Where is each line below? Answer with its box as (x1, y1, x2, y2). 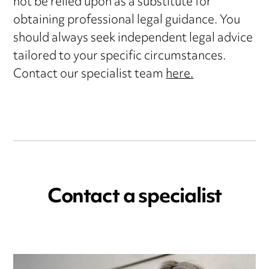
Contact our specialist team (13, 62, 166, 88)
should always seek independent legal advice (13, 26, 253, 52)
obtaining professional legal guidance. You (13, 8, 241, 34)
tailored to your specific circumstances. (13, 44, 226, 70)
